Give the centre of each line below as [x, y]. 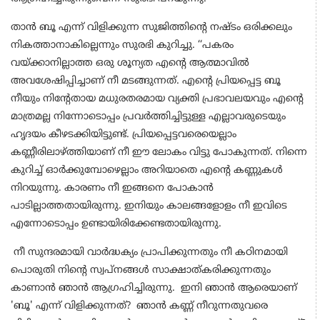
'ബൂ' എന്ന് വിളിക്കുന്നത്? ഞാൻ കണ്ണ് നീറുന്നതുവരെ [139, 306]
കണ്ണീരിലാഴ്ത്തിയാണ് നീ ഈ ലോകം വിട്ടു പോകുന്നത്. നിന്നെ [159, 152]
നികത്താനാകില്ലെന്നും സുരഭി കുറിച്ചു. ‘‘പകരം [122, 45]
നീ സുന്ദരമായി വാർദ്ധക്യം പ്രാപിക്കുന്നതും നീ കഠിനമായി [149, 252]
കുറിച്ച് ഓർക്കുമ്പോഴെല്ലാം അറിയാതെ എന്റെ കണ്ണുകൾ [147, 170]
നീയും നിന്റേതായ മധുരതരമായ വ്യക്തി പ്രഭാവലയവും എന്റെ [157, 99]
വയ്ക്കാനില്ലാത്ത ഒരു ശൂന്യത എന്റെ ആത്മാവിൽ [130, 63]
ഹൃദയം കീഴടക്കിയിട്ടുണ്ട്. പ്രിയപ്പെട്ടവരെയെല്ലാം [124, 134]
